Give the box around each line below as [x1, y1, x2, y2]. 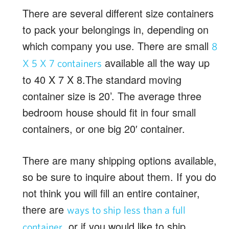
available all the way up [102, 55, 210, 70]
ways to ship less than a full [67, 203, 186, 216]
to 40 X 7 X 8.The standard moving [22, 72, 181, 87]
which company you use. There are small [22, 38, 212, 53]
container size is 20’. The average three [22, 88, 201, 103]
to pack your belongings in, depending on [22, 21, 209, 37]
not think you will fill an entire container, [22, 185, 200, 200]
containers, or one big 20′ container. [22, 121, 185, 136]
